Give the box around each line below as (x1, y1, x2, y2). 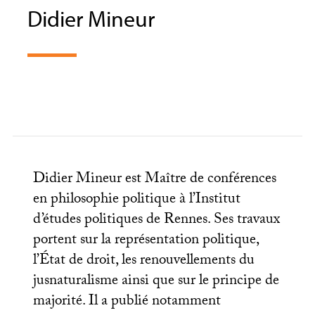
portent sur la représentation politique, (32, 229, 259, 254)
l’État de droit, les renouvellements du (32, 249, 255, 274)
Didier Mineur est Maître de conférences (32, 167, 276, 193)
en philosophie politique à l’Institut (32, 188, 240, 213)
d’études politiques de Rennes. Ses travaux (32, 208, 280, 233)
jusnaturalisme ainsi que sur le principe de (32, 269, 279, 295)
